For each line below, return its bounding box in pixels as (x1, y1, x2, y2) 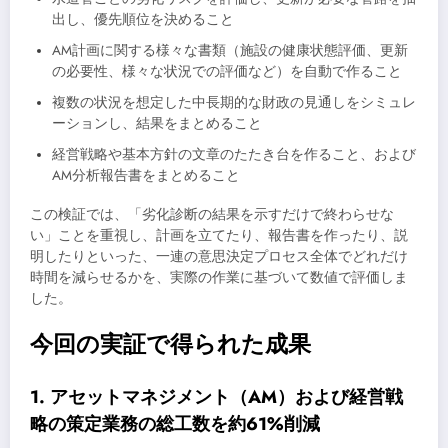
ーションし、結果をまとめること (52, 113, 262, 133)
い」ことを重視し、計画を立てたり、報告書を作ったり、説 (30, 225, 408, 245)
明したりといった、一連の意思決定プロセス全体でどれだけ (30, 246, 408, 266)
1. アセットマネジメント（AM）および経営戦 (30, 383, 403, 410)
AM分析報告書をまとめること (52, 165, 240, 185)
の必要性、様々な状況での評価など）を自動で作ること (52, 61, 402, 81)
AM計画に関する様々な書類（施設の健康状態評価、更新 (52, 40, 408, 60)
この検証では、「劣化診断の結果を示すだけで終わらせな (30, 204, 394, 224)
